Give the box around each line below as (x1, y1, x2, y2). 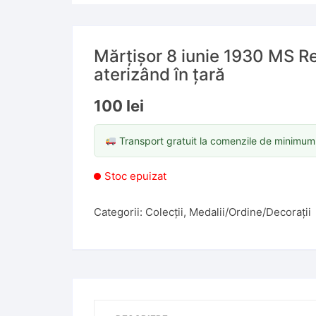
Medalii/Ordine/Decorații (189, 205, 311, 219)
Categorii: (94, 205, 145, 219)
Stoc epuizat (104, 169, 166, 183)
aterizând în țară (94, 64, 225, 85)
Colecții (145, 205, 183, 219)
